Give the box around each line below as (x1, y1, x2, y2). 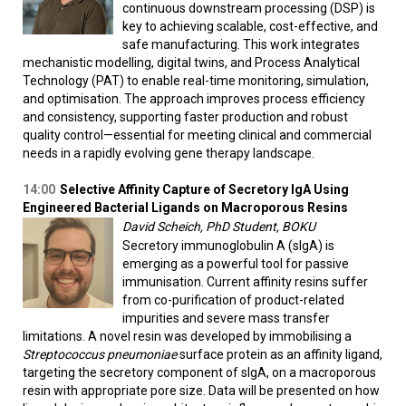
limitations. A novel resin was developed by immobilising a (23, 329, 352, 344)
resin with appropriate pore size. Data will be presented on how (23, 383, 380, 399)
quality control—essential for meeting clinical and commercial (23, 128, 372, 143)
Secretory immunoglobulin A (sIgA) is (122, 238, 334, 254)
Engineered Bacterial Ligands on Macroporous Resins (23, 200, 348, 216)
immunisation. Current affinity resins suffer (122, 275, 368, 290)
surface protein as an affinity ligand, (177, 347, 382, 362)
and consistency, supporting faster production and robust (23, 110, 348, 125)
